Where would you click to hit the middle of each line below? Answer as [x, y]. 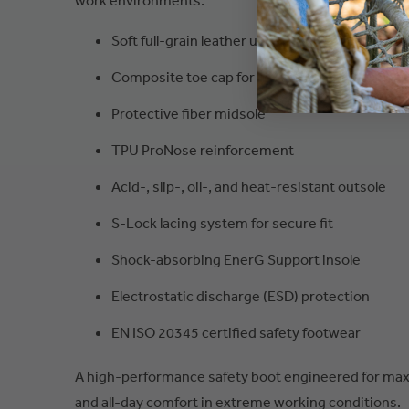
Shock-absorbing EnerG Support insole [236, 259]
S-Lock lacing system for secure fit [222, 223]
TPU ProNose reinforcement [203, 150]
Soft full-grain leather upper [199, 40]
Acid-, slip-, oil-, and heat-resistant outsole [249, 186]
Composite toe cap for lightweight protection [257, 77]
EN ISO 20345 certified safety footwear [236, 332]
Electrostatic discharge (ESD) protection [241, 296]
